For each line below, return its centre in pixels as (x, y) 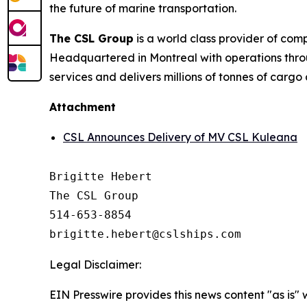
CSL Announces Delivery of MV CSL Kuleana (180, 137)
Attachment (83, 107)
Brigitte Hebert (101, 176)
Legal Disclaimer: (95, 265)
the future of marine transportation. (143, 8)
